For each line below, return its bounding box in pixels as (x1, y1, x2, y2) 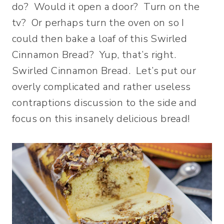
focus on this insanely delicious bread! (12, 112, 190, 126)
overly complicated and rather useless (12, 80, 191, 94)
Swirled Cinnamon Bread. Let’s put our (12, 64, 196, 78)
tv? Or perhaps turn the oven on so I (12, 16, 184, 30)
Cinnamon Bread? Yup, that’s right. (12, 48, 179, 62)
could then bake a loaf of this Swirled (12, 32, 187, 46)
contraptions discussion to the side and (12, 96, 197, 110)
